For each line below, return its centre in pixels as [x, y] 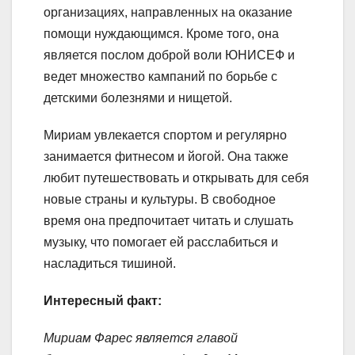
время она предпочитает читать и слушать [168, 220]
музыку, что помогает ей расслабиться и [161, 242]
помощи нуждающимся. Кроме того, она [161, 33]
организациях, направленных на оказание [168, 12]
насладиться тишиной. [110, 263]
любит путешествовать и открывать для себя [176, 177]
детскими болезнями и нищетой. [138, 97]
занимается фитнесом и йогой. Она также [166, 156]
